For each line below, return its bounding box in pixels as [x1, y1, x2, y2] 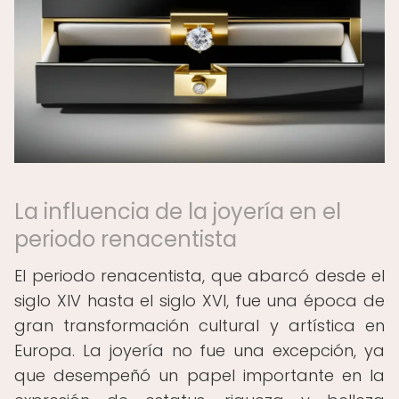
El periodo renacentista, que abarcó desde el [14, 265, 385, 287]
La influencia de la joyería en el [14, 197, 341, 226]
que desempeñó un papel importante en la [14, 364, 385, 387]
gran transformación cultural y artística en [14, 314, 385, 337]
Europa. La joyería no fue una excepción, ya [14, 339, 385, 362]
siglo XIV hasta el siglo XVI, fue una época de [14, 289, 385, 312]
